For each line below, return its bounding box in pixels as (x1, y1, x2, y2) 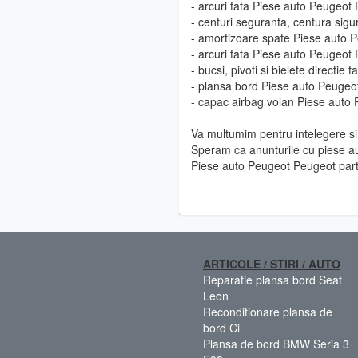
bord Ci (203, 319, 240, 336)
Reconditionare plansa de (203, 303, 332, 320)
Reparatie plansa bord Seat (203, 271, 342, 288)
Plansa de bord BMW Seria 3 (203, 335, 349, 352)
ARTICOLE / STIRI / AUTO (203, 255, 340, 272)
